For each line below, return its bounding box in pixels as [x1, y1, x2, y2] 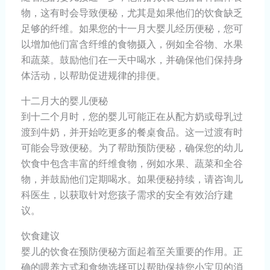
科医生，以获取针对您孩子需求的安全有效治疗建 [20, 188, 233, 202]
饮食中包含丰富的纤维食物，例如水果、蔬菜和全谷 [20, 157, 243, 171]
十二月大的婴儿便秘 [20, 94, 108, 108]
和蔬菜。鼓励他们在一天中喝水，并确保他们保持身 [20, 53, 243, 67]
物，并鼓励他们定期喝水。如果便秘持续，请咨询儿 [20, 172, 243, 186]
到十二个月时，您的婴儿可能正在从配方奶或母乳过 [20, 110, 243, 124]
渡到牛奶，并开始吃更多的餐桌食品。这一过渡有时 [20, 125, 243, 139]
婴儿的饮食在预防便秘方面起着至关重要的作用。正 [20, 245, 243, 259]
